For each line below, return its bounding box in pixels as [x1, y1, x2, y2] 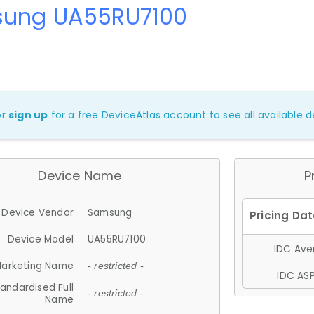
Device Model [7, 232, 74, 246]
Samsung [88, 205, 132, 219]
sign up [8, 107, 48, 122]
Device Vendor [1, 205, 74, 219]
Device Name [38, 166, 122, 184]
